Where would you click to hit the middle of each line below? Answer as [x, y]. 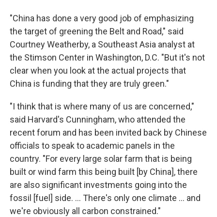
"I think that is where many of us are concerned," [102, 106]
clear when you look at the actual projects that [98, 70]
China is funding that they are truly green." [89, 84]
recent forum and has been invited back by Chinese [108, 132]
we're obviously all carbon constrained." [85, 211]
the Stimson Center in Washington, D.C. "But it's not [107, 57]
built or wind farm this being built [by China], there [104, 172]
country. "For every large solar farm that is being [101, 159]
